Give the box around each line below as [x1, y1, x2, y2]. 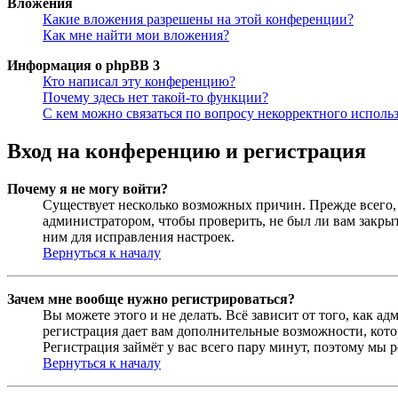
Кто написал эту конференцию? [43, 73, 235, 89]
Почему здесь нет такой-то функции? [43, 89, 268, 105]
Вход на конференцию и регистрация [7, 139, 366, 163]
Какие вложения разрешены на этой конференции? [43, 11, 354, 27]
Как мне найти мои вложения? [43, 27, 229, 43]
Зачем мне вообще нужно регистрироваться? [7, 291, 295, 306]
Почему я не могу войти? [7, 180, 168, 196]
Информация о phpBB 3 [7, 57, 160, 73]
